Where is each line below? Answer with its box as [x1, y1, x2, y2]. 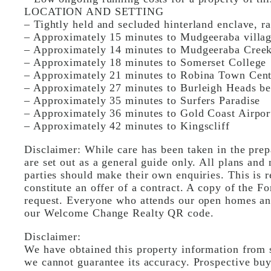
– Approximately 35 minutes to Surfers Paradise [24, 94, 261, 106]
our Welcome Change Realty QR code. [24, 207, 214, 219]
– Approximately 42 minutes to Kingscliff [24, 120, 230, 132]
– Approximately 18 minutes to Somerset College [24, 56, 267, 68]
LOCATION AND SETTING [24, 5, 164, 18]
